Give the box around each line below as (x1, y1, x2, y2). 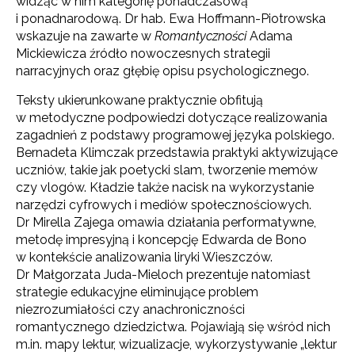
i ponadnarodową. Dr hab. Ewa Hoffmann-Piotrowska (16, 10, 326, 26)
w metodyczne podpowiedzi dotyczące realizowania (16, 109, 327, 125)
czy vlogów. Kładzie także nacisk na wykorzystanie (16, 179, 314, 195)
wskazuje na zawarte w (16, 28, 155, 44)
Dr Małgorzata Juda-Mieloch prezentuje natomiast (16, 266, 311, 282)
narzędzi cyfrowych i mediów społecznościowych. (16, 197, 311, 212)
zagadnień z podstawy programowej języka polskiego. (16, 127, 334, 143)
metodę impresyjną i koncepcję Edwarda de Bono (16, 231, 307, 247)
